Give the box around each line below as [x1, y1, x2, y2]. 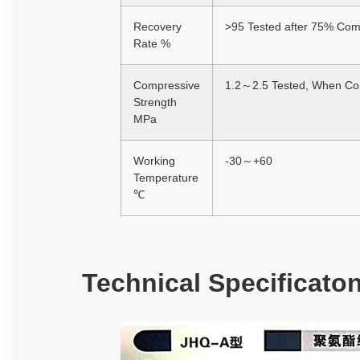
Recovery [133, 20, 182, 34]
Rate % [133, 37, 170, 51]
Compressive [133, 79, 200, 92]
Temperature [133, 171, 198, 185]
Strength [133, 96, 177, 109]
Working [133, 154, 175, 168]
